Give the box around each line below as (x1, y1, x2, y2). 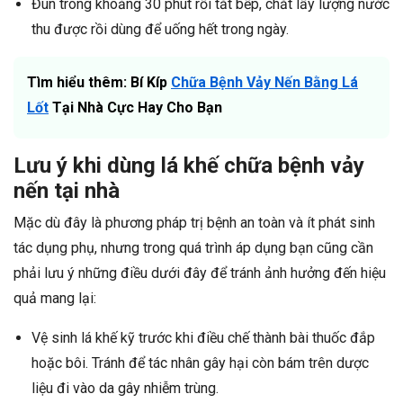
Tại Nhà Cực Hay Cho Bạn (49, 99, 222, 117)
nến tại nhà (13, 178, 120, 204)
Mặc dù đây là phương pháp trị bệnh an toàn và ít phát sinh (13, 214, 375, 232)
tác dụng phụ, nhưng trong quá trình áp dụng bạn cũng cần (13, 239, 373, 257)
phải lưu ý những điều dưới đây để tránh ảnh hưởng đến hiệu (13, 264, 386, 282)
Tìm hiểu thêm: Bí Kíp (27, 74, 171, 92)
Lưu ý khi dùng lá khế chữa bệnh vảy (13, 153, 364, 179)
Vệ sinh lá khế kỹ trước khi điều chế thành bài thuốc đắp (31, 329, 375, 347)
